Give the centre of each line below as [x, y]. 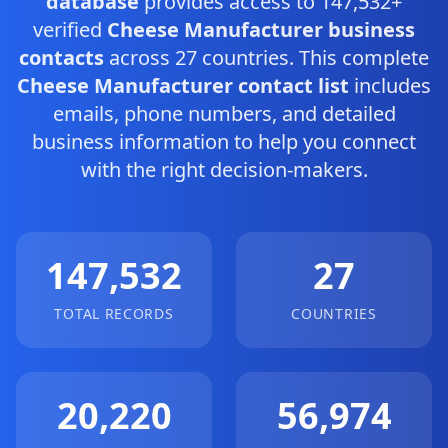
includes [390, 85]
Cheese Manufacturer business [261, 29]
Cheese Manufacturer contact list [183, 85]
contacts [61, 57]
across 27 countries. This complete [266, 57]
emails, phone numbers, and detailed [224, 113]
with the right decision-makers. [224, 169]
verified [70, 29]
